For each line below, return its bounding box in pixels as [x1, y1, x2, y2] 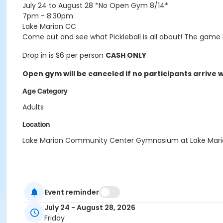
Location [22, 120, 50, 128]
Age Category [22, 87, 68, 95]
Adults [22, 102, 44, 112]
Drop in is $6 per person [22, 50, 106, 60]
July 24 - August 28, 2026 [44, 203, 135, 213]
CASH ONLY [106, 50, 146, 60]
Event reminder [44, 187, 99, 197]
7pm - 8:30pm [22, 11, 73, 21]
